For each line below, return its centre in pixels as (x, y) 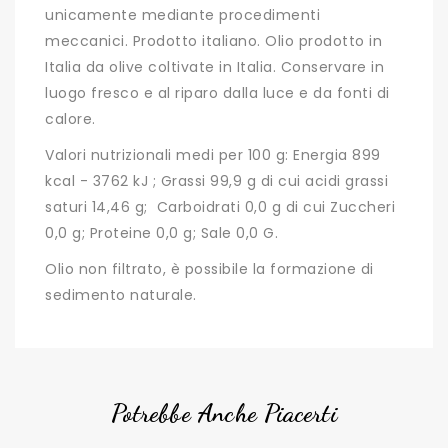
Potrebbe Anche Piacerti (224, 413)
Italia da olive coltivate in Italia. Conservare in (214, 67)
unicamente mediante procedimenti (182, 15)
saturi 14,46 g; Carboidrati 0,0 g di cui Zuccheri (220, 207)
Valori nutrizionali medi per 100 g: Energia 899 (213, 155)
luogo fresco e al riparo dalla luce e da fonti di (217, 93)
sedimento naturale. (121, 295)
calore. (70, 119)
